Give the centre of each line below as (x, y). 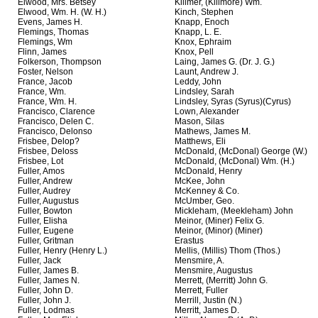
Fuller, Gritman (46, 241)
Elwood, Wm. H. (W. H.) (62, 12)
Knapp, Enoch (202, 22)
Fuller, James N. (49, 281)
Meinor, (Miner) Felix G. (219, 221)
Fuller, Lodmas (46, 311)
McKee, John (200, 181)
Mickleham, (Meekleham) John (234, 211)
